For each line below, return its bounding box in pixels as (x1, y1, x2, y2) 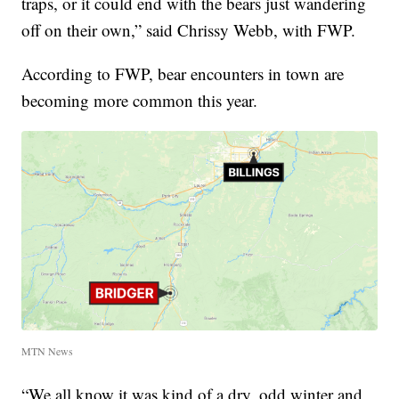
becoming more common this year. (21, 88, 258, 111)
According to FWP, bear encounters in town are (21, 61, 345, 85)
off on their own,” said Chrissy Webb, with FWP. (21, 18, 356, 41)
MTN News (21, 344, 74, 359)
